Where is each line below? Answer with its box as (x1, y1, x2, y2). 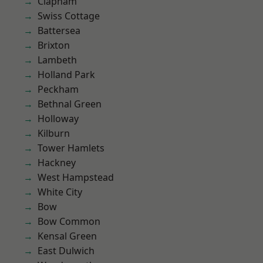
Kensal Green (38, 230, 97, 242)
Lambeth (38, 53, 77, 66)
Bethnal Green (38, 97, 102, 110)
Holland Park (38, 68, 95, 81)
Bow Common (38, 215, 100, 228)
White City (38, 186, 82, 198)
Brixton (38, 39, 70, 52)
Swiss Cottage (38, 9, 100, 22)
